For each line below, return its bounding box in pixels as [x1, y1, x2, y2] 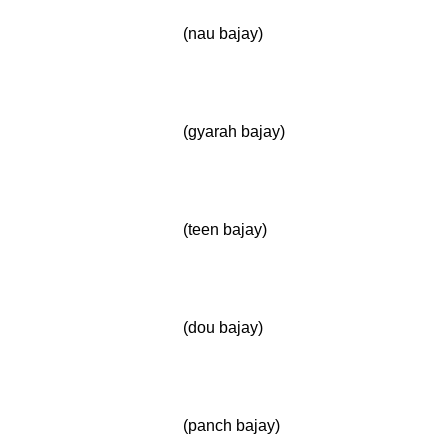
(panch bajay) [183, 417, 280, 434]
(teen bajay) [183, 221, 267, 238]
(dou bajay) [183, 319, 263, 336]
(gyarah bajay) [183, 123, 285, 140]
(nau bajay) [183, 25, 263, 42]
